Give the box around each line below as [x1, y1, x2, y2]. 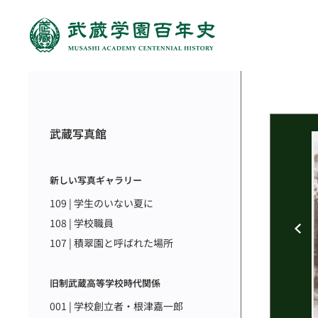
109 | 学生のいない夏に [50, 196, 153, 210]
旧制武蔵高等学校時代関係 [50, 276, 160, 290]
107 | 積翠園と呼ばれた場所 [50, 236, 173, 250]
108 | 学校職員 [50, 216, 114, 230]
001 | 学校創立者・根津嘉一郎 [50, 299, 183, 313]
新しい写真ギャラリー [50, 173, 142, 187]
